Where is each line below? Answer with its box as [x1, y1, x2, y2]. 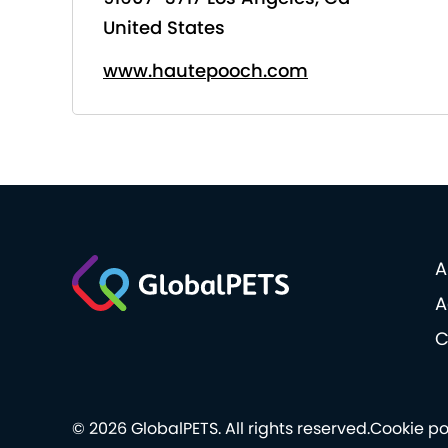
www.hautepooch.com [103, 58, 308, 83]
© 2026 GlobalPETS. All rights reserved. [72, 417, 370, 440]
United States [103, 15, 225, 40]
